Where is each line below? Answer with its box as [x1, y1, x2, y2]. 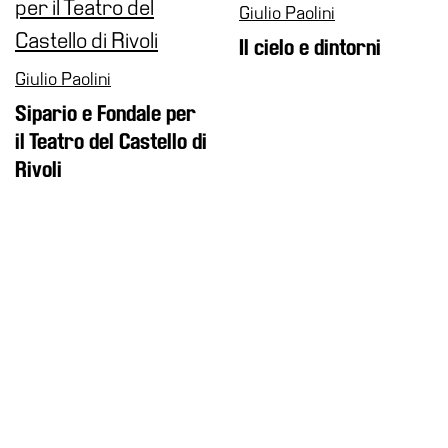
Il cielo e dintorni [239, 36, 381, 59]
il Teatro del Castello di [15, 130, 207, 153]
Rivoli [15, 158, 62, 181]
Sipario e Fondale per [15, 102, 196, 125]
